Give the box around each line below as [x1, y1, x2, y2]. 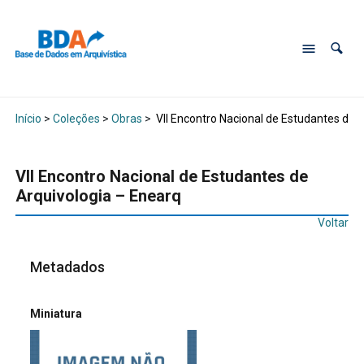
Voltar [318, 216, 349, 230]
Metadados [30, 258, 106, 276]
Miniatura [30, 306, 83, 320]
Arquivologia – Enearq [15, 186, 181, 206]
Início [15, 112, 41, 126]
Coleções [52, 112, 100, 126]
